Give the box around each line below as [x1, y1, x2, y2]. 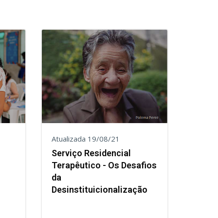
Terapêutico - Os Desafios [51, 160, 157, 170]
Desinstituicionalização [51, 184, 147, 195]
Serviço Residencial [51, 148, 131, 158]
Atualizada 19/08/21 [51, 134, 120, 144]
